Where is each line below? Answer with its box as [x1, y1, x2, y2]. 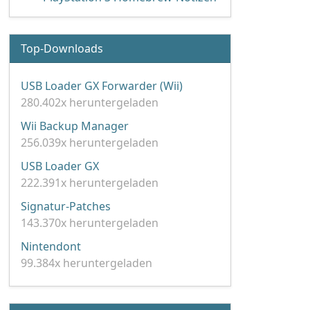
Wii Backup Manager [21, 118, 129, 134]
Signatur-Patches [21, 199, 111, 214]
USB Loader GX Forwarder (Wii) [21, 78, 183, 93]
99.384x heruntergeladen [21, 255, 152, 271]
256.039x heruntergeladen [21, 135, 158, 150]
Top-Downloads [21, 41, 103, 56]
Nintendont [21, 239, 81, 254]
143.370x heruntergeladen [21, 215, 158, 230]
